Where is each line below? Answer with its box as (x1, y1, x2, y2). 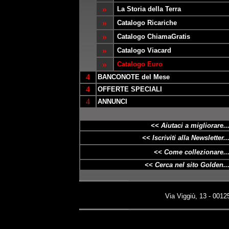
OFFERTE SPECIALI (97, 85, 162, 93)
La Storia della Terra (117, 5, 181, 13)
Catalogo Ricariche (117, 19, 177, 27)
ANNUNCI (97, 98, 127, 105)
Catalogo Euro (117, 60, 163, 68)
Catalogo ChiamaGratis (117, 33, 190, 40)
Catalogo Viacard (117, 47, 171, 54)
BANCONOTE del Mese (97, 73, 170, 81)
